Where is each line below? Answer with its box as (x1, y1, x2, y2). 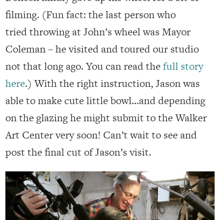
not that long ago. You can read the (5, 58, 164, 73)
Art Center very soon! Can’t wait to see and (5, 127, 197, 142)
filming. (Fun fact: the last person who (5, 7, 176, 22)
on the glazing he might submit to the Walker (5, 110, 207, 125)
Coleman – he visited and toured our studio (5, 41, 199, 56)
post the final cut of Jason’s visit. (5, 144, 152, 159)
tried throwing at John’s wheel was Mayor (5, 24, 191, 39)
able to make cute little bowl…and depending (5, 93, 206, 108)
